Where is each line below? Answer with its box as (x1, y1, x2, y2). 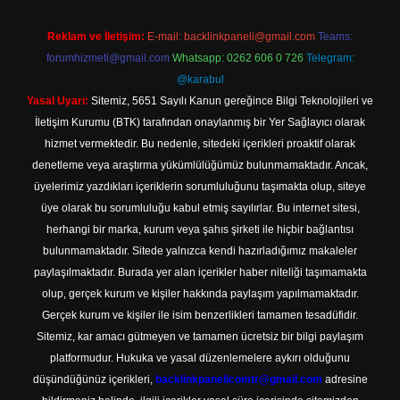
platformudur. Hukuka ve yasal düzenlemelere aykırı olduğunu (50, 352, 350, 364)
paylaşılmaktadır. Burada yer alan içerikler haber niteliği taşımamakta (33, 266, 367, 279)
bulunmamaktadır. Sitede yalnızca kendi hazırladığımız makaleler (43, 245, 357, 257)
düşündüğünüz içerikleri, (32, 373, 155, 386)
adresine (321, 373, 368, 386)
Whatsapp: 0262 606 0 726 (171, 52, 304, 64)
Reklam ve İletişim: (47, 30, 145, 43)
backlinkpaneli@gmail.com (184, 30, 315, 43)
